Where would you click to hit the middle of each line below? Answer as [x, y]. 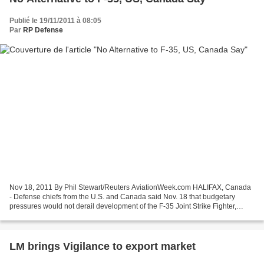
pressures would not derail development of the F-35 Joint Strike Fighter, [123, 207]
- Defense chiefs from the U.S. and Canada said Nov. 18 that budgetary [122, 197]
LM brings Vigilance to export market [103, 247]
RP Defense [43, 30]
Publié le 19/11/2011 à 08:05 [55, 20]
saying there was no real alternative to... [73, 216]
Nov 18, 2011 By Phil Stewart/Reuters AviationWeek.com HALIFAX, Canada [130, 188]
